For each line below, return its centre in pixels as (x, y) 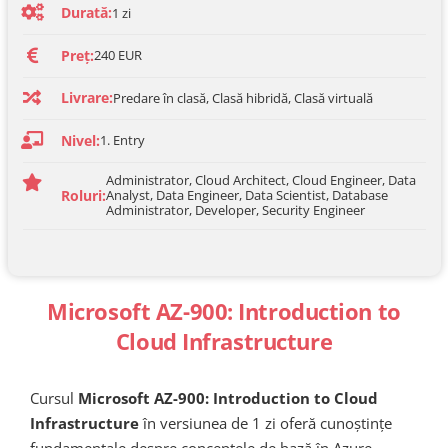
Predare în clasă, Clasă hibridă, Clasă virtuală (242, 97)
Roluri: (83, 195)
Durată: (86, 12)
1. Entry (122, 140)
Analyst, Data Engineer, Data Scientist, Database (246, 195)
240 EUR (117, 55)
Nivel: (80, 140)
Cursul (54, 397)
